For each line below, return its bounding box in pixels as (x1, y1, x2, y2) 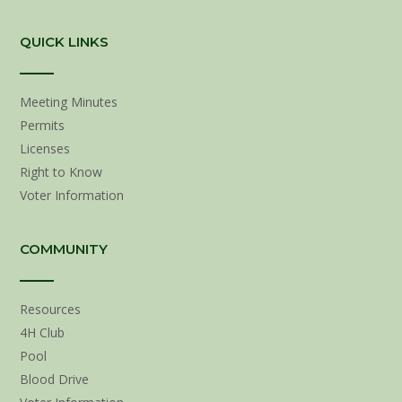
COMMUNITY (20, 240, 108, 258)
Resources (20, 301, 81, 319)
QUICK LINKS (20, 33, 109, 51)
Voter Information (20, 187, 124, 205)
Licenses (20, 140, 70, 158)
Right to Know (20, 163, 102, 181)
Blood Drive (20, 371, 89, 389)
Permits (20, 117, 65, 135)
